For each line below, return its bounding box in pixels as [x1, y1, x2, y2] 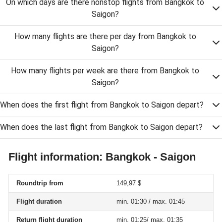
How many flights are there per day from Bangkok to [14, 32, 196, 41]
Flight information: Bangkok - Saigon [8, 151, 196, 163]
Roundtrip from [16, 179, 63, 187]
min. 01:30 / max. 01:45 [116, 198, 185, 205]
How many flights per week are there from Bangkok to [11, 66, 199, 75]
